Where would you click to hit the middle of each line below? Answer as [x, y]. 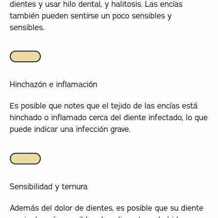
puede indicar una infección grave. [70, 129]
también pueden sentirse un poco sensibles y [91, 15]
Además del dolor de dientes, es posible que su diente [106, 208]
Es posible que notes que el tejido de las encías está [103, 106]
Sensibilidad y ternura [48, 186]
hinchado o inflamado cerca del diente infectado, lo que [109, 118]
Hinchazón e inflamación [53, 84]
